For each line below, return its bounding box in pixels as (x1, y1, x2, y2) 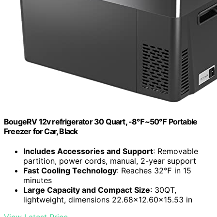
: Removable (153, 146, 198, 156)
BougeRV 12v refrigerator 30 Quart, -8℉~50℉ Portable (4, 116, 198, 126)
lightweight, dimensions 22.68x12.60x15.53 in (23, 194, 192, 204)
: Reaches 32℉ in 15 (117, 165, 191, 175)
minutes (23, 175, 52, 185)
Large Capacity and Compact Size (23, 185, 150, 195)
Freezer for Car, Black (4, 126, 78, 136)
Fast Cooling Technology (23, 165, 117, 175)
